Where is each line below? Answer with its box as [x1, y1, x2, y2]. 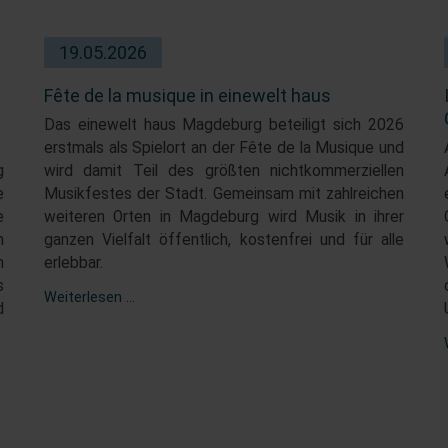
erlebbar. [44, 253, 103, 272]
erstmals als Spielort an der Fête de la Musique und [44, 138, 404, 157]
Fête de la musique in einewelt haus [44, 84, 331, 106]
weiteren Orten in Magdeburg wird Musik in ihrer [44, 207, 404, 226]
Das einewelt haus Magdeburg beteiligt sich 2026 [44, 115, 404, 134]
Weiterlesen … [44, 288, 135, 306]
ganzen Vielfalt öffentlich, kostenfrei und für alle [44, 230, 404, 249]
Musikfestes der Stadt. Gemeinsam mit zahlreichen [44, 184, 404, 203]
